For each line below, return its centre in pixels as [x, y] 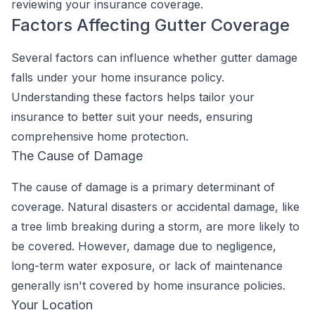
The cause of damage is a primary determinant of [143, 187]
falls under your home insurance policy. [118, 77]
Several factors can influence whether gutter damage [154, 58]
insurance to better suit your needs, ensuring [132, 117]
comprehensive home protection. [100, 136]
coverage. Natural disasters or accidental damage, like [155, 207]
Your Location [52, 305]
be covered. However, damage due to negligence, [144, 246]
